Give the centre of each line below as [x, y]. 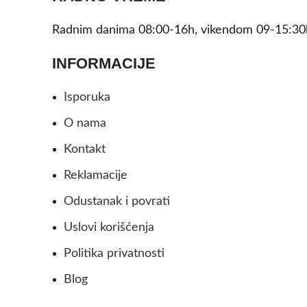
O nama [85, 123]
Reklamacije [96, 175]
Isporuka [87, 97]
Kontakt [85, 149]
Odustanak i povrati [117, 201]
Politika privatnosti [114, 253]
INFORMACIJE [104, 63]
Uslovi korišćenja [109, 227]
